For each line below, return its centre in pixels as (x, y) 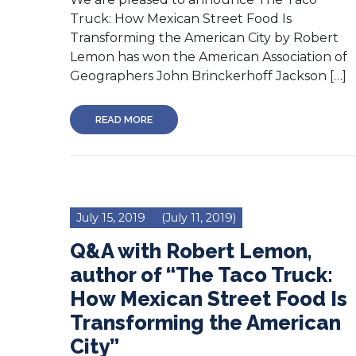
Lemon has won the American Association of (209, 56)
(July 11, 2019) (197, 217)
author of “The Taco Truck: (201, 275)
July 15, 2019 (111, 217)
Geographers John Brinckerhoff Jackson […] (208, 75)
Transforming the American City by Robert (204, 37)
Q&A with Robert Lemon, (191, 251)
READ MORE (124, 119)
